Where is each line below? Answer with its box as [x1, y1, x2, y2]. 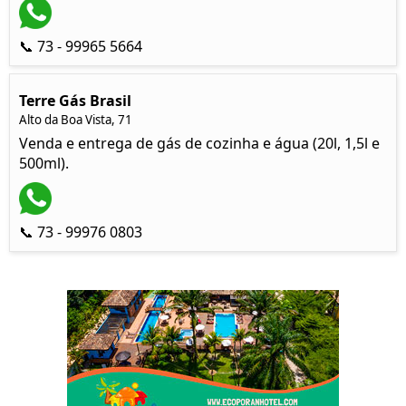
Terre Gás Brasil [19, 91, 131, 111]
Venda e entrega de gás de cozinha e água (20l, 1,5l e [19, 133, 380, 153]
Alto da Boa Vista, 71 [19, 111, 132, 128]
